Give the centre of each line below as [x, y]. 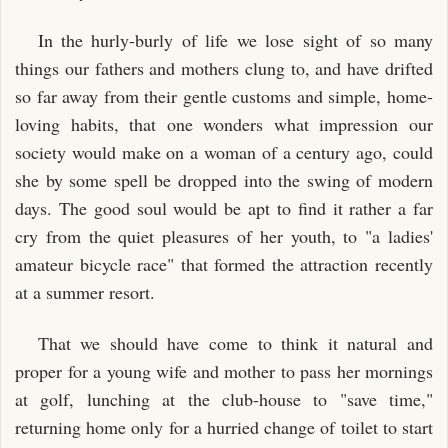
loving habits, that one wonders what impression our [224, 124]
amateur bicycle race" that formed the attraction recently [224, 264]
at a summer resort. [85, 292]
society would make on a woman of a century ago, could [224, 152]
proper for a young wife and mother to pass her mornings [224, 370]
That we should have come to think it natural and [235, 342]
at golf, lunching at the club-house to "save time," [224, 398]
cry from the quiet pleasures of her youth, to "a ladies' [224, 236]
